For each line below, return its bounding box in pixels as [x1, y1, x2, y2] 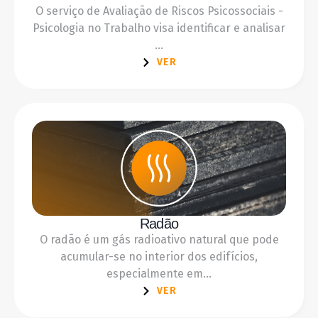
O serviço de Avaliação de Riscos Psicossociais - [35, 4, 283, 18]
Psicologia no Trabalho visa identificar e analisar [33, 21, 285, 35]
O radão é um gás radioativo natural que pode [39, 232, 279, 246]
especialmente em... [106, 266, 212, 280]
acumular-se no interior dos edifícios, [60, 249, 258, 263]
